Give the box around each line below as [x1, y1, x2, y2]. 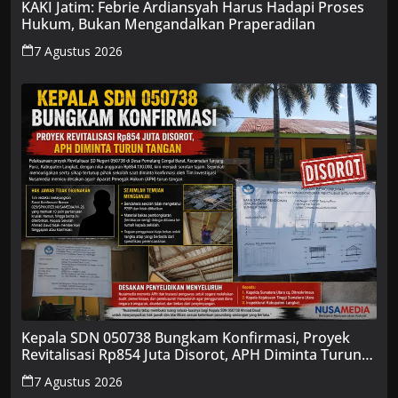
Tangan [21, 361, 71, 381]
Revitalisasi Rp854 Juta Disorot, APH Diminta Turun [21, 344, 362, 364]
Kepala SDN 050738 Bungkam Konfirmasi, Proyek [21, 327, 350, 347]
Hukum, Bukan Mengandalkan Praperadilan [21, 14, 315, 35]
